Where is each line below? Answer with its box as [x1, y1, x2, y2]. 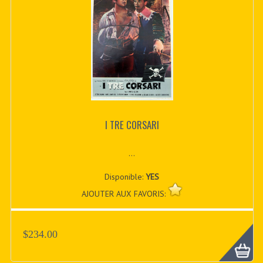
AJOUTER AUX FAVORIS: [81, 188, 168, 199]
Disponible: [104, 171, 146, 182]
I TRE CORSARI [104, 117, 159, 133]
